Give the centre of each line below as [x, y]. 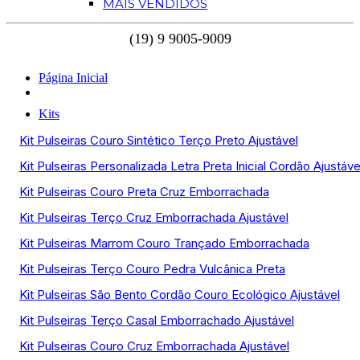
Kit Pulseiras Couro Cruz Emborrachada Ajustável [154, 346]
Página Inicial [73, 78]
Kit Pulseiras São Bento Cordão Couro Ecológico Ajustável [180, 295]
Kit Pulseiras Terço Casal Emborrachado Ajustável [157, 320]
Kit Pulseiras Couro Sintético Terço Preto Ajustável [159, 140]
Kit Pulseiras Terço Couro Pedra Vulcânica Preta [152, 269]
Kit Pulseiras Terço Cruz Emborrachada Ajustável [154, 217]
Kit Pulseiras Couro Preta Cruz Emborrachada [144, 192]
